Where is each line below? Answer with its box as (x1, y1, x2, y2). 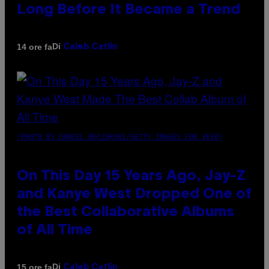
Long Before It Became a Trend (17, 4, 240, 17)
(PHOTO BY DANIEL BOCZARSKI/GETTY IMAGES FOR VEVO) (17, 133, 223, 142)
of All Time (17, 224, 92, 238)
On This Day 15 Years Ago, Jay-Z (17, 170, 246, 184)
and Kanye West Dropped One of (17, 188, 252, 202)
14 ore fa (17, 41, 52, 52)
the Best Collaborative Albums (17, 206, 234, 220)
